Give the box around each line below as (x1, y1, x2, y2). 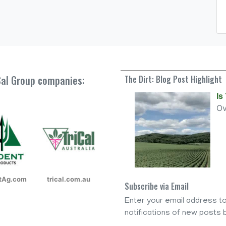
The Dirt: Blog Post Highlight (125, 73, 222, 85)
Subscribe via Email (125, 180, 189, 193)
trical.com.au (46, 175, 90, 183)
